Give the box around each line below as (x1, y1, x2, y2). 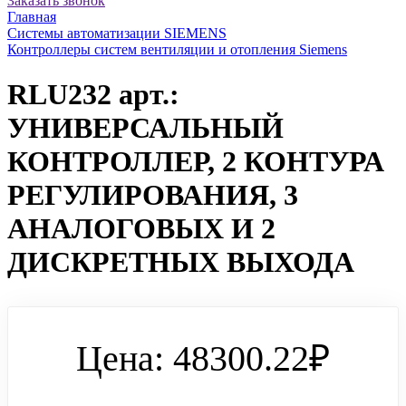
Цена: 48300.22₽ (76, 337, 330, 379)
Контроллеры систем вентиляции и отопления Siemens (7, 42, 347, 58)
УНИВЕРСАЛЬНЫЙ (7, 111, 284, 144)
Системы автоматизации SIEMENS (7, 25, 227, 42)
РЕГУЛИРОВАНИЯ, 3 (7, 178, 298, 211)
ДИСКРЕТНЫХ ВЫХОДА (7, 245, 354, 278)
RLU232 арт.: (7, 77, 179, 111)
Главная (7, 9, 56, 25)
